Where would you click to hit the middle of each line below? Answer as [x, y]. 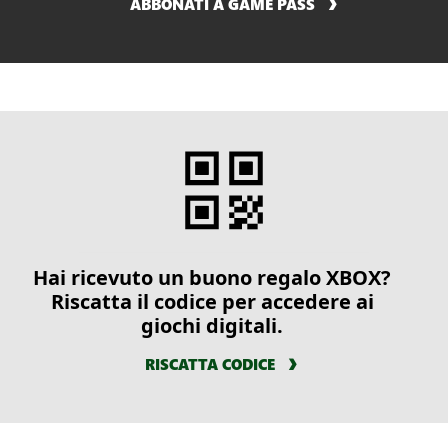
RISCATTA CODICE [210, 363]
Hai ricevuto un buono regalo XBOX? [212, 277]
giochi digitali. [212, 325]
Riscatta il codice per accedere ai [212, 301]
